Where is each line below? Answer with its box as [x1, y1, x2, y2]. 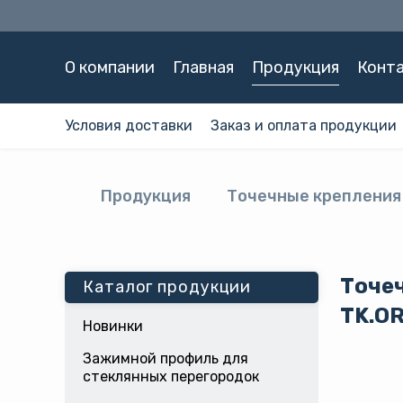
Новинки [83, 318, 143, 335]
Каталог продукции [83, 277, 252, 297]
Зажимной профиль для [83, 350, 248, 367]
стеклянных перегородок [83, 368, 259, 385]
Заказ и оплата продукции [210, 117, 397, 134]
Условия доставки [65, 117, 193, 134]
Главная [173, 58, 234, 77]
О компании [65, 58, 155, 77]
